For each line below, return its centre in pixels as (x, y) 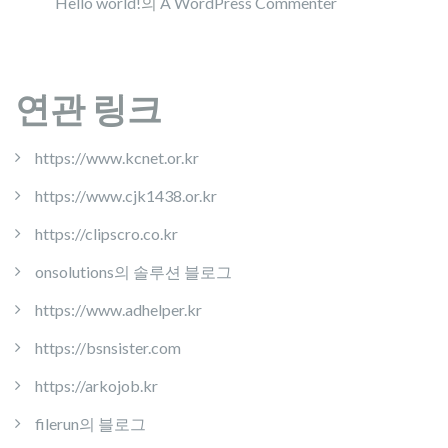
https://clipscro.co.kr (106, 233)
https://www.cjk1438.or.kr (126, 195)
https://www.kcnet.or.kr (117, 157)
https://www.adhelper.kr (118, 309)
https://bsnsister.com (108, 347)
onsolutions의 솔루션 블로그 (133, 271)
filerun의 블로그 (90, 423)
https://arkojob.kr (96, 385)
